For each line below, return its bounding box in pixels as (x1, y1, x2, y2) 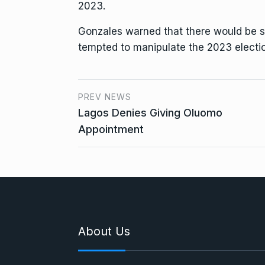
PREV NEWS (78, 91, 131, 102)
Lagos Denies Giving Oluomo (78, 106, 222, 119)
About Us (78, 224, 130, 238)
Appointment (78, 122, 144, 135)
